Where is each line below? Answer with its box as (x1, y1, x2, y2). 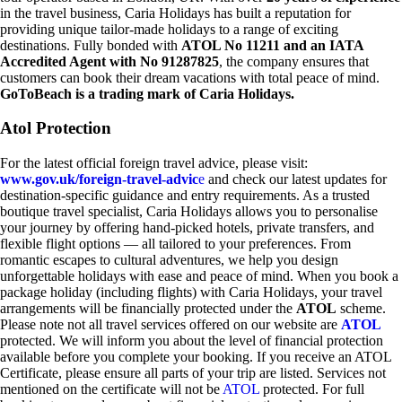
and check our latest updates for (205, 171, 387, 188)
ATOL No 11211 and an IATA (181, 37, 363, 53)
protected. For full (259, 381, 364, 398)
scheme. (336, 301, 389, 317)
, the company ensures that (219, 53, 369, 69)
